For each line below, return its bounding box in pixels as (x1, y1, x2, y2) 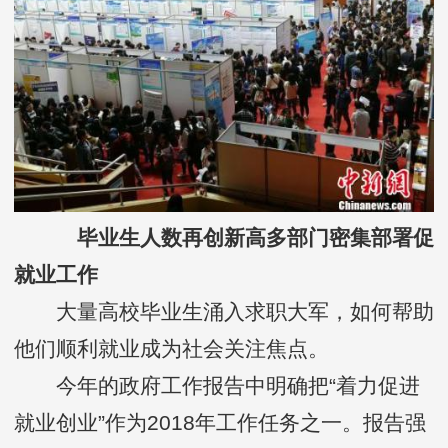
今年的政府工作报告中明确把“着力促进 (14, 373, 420, 397)
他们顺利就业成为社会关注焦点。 (14, 336, 329, 360)
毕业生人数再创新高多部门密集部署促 (56, 225, 434, 249)
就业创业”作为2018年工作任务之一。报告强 (14, 410, 426, 434)
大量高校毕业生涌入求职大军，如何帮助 (14, 299, 434, 323)
